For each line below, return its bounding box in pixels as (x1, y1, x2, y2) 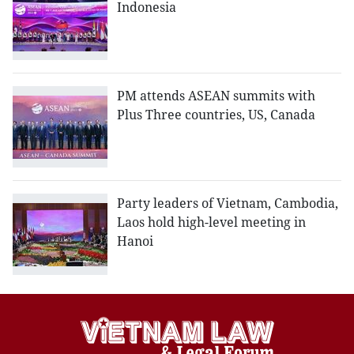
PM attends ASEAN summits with (117, 87, 315, 105)
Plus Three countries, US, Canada (117, 106, 315, 124)
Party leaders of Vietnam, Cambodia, (117, 194, 338, 213)
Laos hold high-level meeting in (117, 213, 306, 232)
